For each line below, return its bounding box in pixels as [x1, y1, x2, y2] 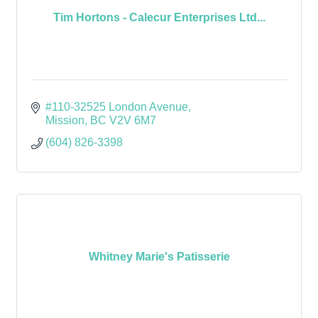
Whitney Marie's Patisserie [88, 250, 230, 263]
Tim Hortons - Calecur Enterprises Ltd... [53, 11, 265, 23]
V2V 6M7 [109, 114, 156, 126]
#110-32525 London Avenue [45, 101, 188, 113]
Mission [45, 114, 84, 126]
